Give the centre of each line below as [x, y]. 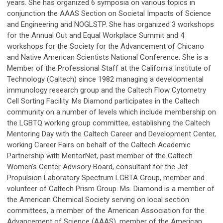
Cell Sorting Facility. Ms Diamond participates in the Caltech [103, 101]
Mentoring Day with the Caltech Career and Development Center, [111, 134]
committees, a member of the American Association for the [106, 211]
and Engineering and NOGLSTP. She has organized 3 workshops [111, 25]
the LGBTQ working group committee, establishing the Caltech [109, 123]
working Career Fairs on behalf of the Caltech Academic [99, 145]
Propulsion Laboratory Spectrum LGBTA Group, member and [106, 178]
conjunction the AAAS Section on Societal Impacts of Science [109, 14]
